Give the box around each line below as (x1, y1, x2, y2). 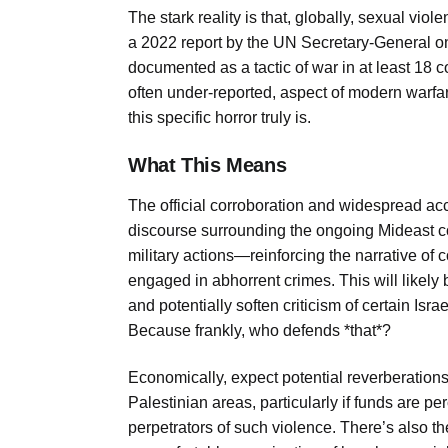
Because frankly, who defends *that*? (128, 321, 391, 339)
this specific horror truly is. (128, 109, 311, 127)
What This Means (128, 153, 287, 176)
